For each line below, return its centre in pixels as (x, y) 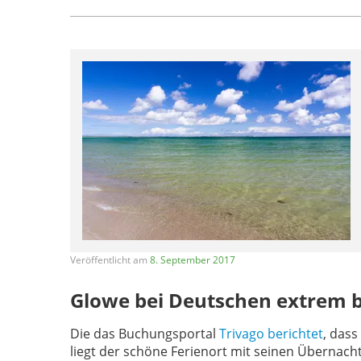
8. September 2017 (193, 260)
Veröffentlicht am (110, 260)
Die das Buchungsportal (145, 334)
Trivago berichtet (271, 334)
